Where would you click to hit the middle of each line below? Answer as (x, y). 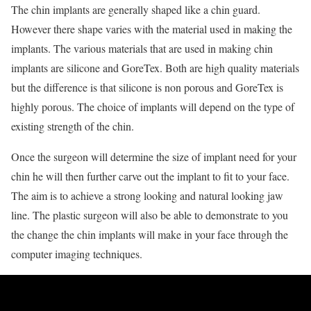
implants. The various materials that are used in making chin (142, 49)
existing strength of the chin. (73, 126)
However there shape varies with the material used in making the (152, 29)
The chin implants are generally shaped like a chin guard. (136, 10)
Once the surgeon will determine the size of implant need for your (154, 157)
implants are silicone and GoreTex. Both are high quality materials (155, 68)
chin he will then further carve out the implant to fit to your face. (150, 176)
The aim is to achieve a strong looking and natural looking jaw (147, 196)
